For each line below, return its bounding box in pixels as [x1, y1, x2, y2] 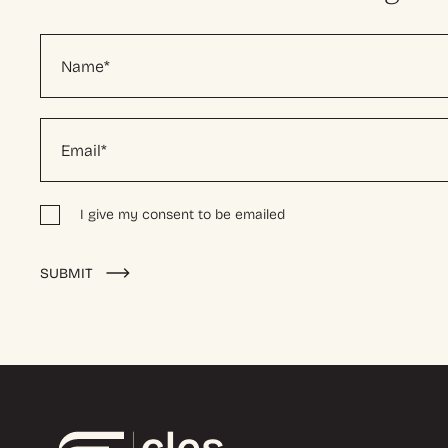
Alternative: [143, 248, 226, 268]
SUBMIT [40, 264, 93, 282]
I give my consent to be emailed [80, 206, 285, 224]
